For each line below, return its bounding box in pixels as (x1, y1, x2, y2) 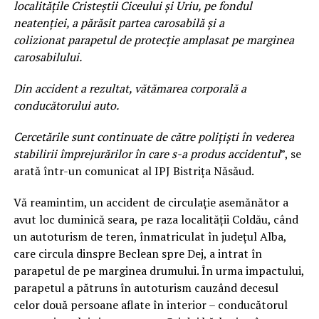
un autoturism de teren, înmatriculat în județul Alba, (13, 228, 286, 244)
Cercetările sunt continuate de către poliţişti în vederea (13, 128, 294, 145)
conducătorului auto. (13, 97, 119, 113)
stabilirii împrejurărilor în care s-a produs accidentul (13, 145, 281, 162)
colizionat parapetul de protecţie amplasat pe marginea (13, 31, 294, 48)
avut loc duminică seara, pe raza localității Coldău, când (13, 211, 298, 227)
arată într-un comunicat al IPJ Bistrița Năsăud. (13, 162, 254, 179)
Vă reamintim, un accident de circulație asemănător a (13, 194, 288, 210)
